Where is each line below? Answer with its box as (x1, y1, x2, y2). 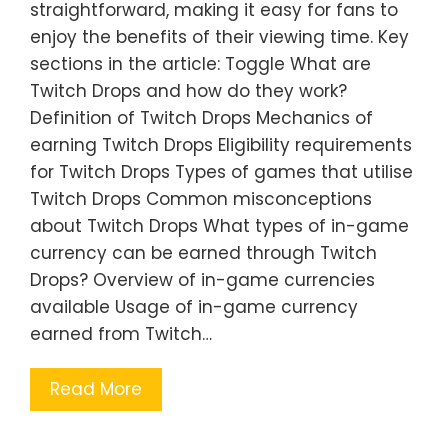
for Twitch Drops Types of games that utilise (30, 160, 413, 184)
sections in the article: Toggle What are (30, 52, 371, 76)
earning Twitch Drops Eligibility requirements (30, 133, 412, 157)
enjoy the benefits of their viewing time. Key (30, 25, 409, 49)
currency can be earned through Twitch (30, 241, 377, 265)
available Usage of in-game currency (30, 295, 358, 319)
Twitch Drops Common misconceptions (30, 187, 372, 211)
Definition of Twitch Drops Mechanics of (30, 106, 373, 130)
